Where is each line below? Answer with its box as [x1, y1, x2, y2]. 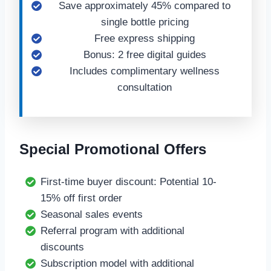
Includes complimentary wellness [70, 65, 220, 77]
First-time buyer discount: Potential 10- [41, 176, 217, 188]
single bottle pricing [100, 16, 189, 28]
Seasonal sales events [41, 209, 143, 220]
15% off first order [41, 192, 122, 204]
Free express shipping [94, 33, 195, 44]
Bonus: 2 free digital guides [83, 49, 206, 60]
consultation [117, 82, 172, 93]
